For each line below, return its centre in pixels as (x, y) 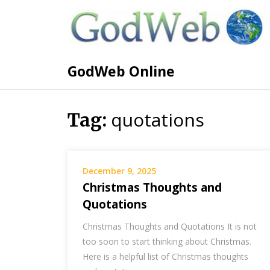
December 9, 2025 (119, 171)
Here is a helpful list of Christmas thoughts (165, 256)
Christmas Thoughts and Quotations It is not (170, 226)
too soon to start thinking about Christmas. (167, 241)
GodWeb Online (121, 71)
